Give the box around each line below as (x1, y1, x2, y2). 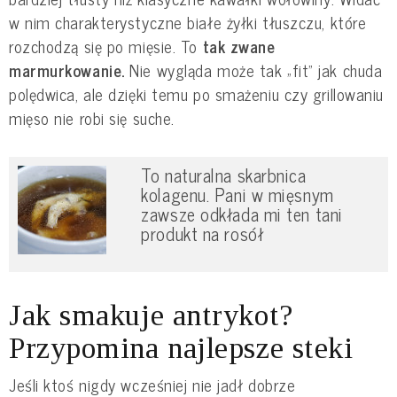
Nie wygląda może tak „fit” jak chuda (124, 56, 383, 83)
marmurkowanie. (9, 56, 125, 83)
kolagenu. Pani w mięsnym (141, 179, 334, 209)
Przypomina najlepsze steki (9, 331, 354, 364)
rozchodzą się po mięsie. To (9, 32, 198, 59)
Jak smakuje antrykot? (9, 298, 293, 331)
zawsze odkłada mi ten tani (141, 198, 343, 229)
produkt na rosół (141, 218, 264, 248)
